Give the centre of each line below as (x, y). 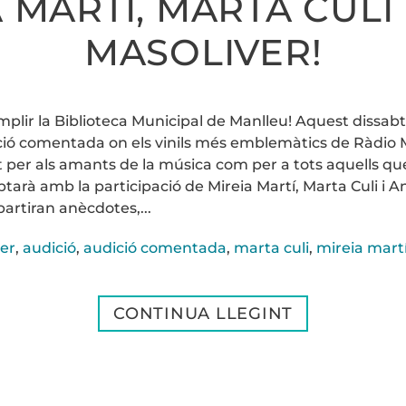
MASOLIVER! (203, 52)
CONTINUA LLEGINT (203, 314)
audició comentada (155, 248)
